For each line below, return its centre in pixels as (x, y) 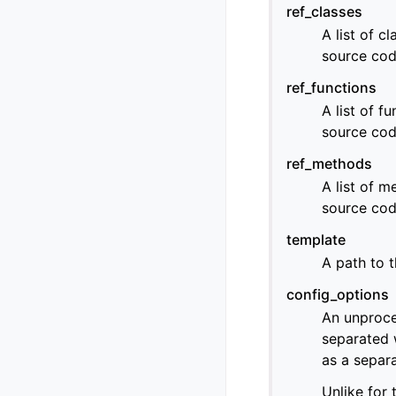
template (316, 240)
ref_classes (324, 12)
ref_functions (331, 88)
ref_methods (329, 164)
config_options (338, 295)
